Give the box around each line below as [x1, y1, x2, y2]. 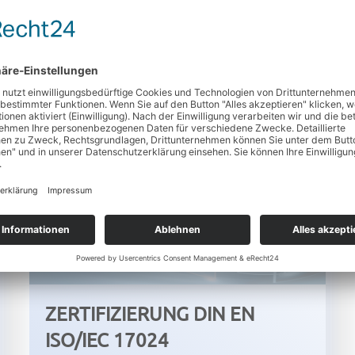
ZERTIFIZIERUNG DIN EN [45, 302, 255, 326]
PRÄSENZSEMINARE [54, 80, 301, 112]
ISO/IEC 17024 [45, 328, 170, 352]
